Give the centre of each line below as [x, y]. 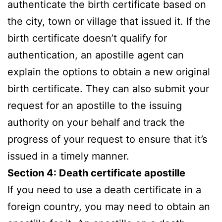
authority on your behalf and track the [96, 122]
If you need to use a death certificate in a [104, 190]
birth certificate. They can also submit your [108, 88]
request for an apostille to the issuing [95, 105]
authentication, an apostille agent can [96, 55]
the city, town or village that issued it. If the [109, 21]
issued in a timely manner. [68, 156]
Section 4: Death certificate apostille [96, 173]
